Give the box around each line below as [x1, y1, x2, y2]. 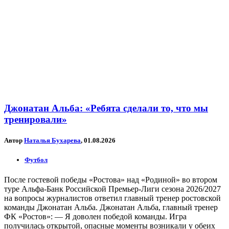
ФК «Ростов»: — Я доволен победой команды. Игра [4, 212, 187, 221]
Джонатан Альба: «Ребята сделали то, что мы [4, 102, 208, 113]
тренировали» [4, 113, 67, 125]
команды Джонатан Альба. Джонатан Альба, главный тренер [4, 203, 218, 212]
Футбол [25, 156, 48, 164]
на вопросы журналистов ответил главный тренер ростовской [4, 194, 221, 203]
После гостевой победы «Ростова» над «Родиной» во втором [4, 175, 217, 185]
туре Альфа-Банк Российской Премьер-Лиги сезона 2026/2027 [4, 185, 221, 194]
